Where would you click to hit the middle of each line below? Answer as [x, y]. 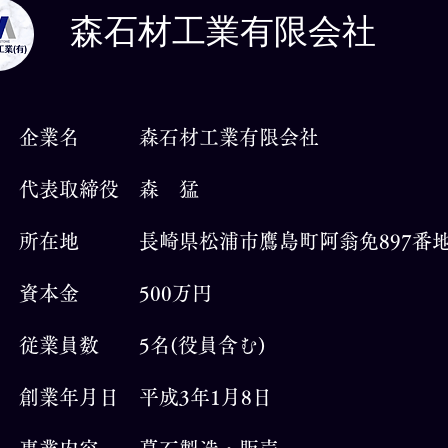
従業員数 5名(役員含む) [142, 345]
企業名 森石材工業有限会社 [169, 137]
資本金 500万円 [115, 293]
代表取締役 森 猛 [109, 189]
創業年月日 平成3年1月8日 [145, 397]
